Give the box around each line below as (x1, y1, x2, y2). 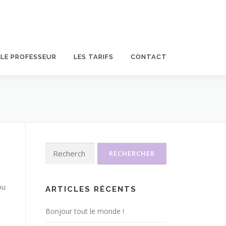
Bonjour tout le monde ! (45, 206, 124, 216)
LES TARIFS (74, 53, 114, 61)
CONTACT (131, 53, 167, 61)
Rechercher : (45, 143, 85, 153)
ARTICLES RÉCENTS (45, 185, 137, 194)
